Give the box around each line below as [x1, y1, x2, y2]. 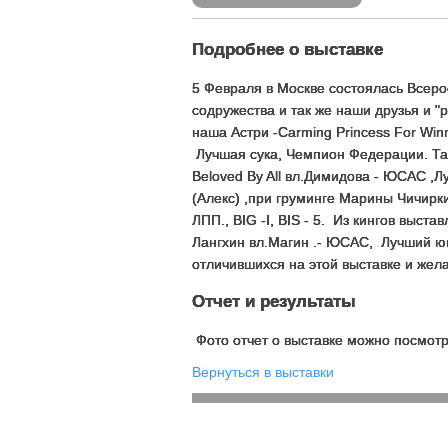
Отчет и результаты [192, 292, 356, 311]
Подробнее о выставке [192, 40, 383, 59]
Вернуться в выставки [192, 364, 334, 380]
